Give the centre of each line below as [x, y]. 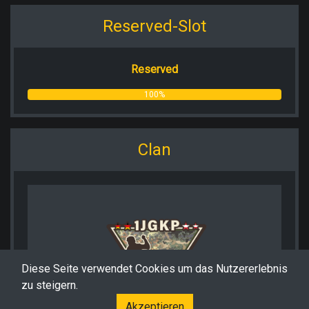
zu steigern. [50, 285]
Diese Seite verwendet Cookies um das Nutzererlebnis [154, 269]
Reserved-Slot [154, 26]
